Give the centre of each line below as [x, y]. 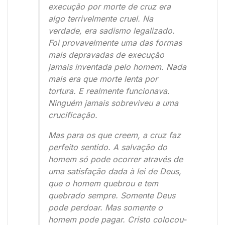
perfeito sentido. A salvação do [108, 147]
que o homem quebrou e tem [103, 184]
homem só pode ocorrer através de [116, 159]
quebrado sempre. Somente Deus [112, 196]
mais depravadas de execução [106, 55]
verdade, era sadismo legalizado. [111, 31]
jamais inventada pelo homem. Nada [117, 67]
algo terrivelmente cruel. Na [101, 19]
